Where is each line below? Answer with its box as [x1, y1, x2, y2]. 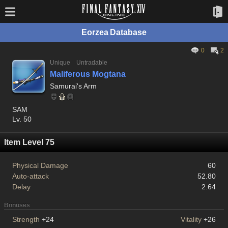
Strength [12, 215, 40, 223]
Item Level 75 [4, 138, 54, 147]
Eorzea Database [81, 28, 147, 37]
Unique [50, 59, 70, 66]
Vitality [181, 215, 202, 223]
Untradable [76, 59, 107, 66]
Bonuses [4, 202, 30, 209]
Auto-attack [12, 172, 49, 180]
